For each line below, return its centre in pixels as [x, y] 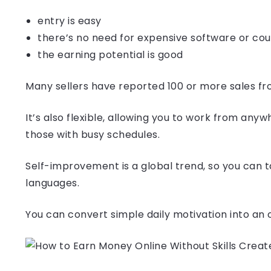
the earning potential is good [110, 55]
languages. [52, 183]
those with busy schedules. [93, 135]
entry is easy [70, 21]
